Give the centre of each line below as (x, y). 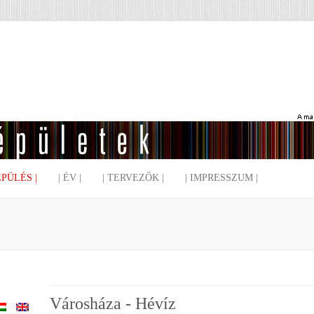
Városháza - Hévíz (113, 303)
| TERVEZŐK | (133, 178)
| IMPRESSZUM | (221, 178)
